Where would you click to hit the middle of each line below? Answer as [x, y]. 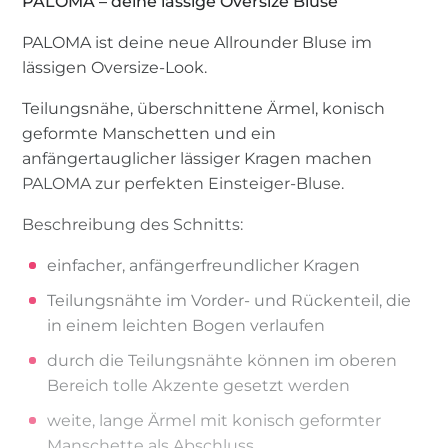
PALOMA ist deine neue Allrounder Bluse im [197, 42]
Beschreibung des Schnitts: [133, 224]
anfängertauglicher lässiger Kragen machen [197, 158]
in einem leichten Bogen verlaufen [186, 325]
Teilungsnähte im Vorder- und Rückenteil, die [229, 300]
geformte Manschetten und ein [149, 133]
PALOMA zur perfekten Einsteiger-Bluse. [183, 183]
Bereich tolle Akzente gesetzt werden [199, 385]
